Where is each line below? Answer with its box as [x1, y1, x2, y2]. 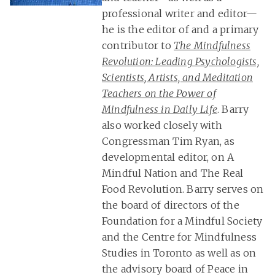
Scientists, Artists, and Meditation [102, 71, 253, 84]
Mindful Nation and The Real [102, 167, 244, 180]
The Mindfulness [174, 39, 250, 52]
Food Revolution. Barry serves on [102, 183, 264, 196]
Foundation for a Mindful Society [102, 215, 263, 228]
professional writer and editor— [102, 7, 258, 20]
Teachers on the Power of [102, 87, 216, 100]
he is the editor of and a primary [102, 23, 259, 36]
